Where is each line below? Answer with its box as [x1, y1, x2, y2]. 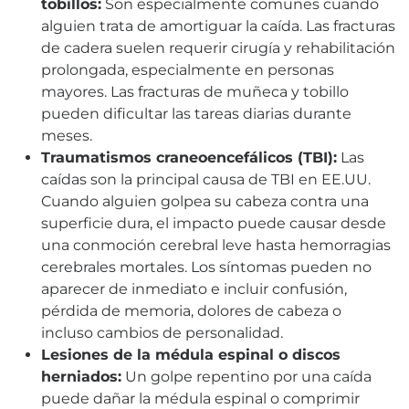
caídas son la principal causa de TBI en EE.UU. [41, 170, 371, 188]
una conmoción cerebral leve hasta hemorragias [41, 236, 391, 254]
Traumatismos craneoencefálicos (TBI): [41, 148, 337, 166]
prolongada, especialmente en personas [41, 60, 334, 79]
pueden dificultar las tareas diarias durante [41, 104, 351, 122]
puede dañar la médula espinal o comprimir [41, 389, 360, 407]
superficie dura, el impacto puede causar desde [41, 214, 386, 232]
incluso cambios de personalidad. [41, 323, 283, 341]
